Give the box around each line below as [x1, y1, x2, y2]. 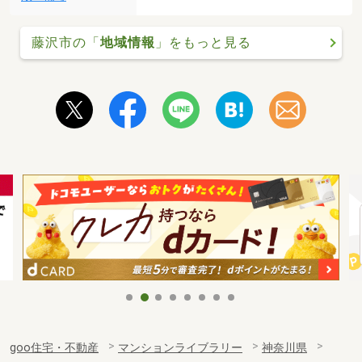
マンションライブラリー [118, 341, 242, 356]
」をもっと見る [154, 34, 251, 50]
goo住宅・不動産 [10, 341, 99, 356]
